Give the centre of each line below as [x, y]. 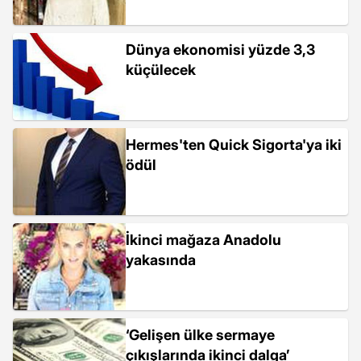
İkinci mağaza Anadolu [203, 240]
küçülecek [161, 70]
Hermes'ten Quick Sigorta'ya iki [234, 145]
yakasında [161, 260]
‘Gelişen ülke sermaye [200, 335]
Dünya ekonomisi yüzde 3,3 [220, 50]
